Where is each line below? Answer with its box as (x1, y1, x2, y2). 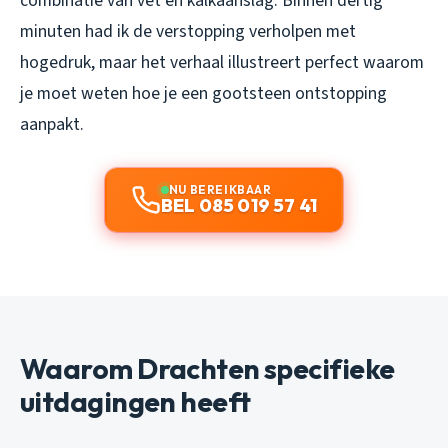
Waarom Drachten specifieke (20, 350, 395, 386)
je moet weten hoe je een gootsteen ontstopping (20, 80, 387, 106)
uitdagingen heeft (20, 383, 251, 419)
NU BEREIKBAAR (168, 181, 272, 197)
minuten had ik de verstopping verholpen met (20, 18, 356, 44)
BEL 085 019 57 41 (160, 193, 318, 217)
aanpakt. (20, 111, 84, 137)
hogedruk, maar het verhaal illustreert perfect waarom (20, 49, 424, 75)
